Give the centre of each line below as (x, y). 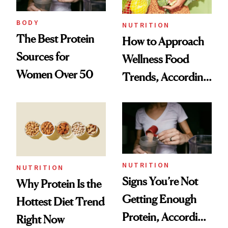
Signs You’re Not (160, 181)
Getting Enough (159, 199)
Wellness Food (155, 59)
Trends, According (165, 77)
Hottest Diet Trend (60, 201)
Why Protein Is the (59, 183)
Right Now (40, 219)
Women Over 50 (55, 75)
